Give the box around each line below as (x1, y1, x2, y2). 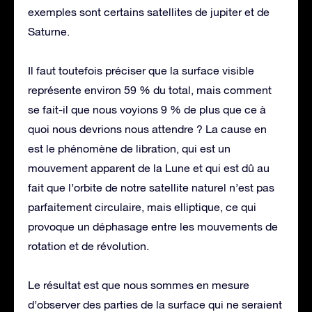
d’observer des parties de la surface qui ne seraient (28, 297, 282, 311)
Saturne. (28, 24, 70, 38)
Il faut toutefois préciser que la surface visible (28, 63, 254, 77)
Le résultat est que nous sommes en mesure (28, 278, 249, 291)
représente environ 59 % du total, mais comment (28, 83, 272, 96)
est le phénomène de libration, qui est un (28, 141, 231, 155)
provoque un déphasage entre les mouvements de (28, 219, 278, 233)
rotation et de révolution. (28, 239, 149, 252)
